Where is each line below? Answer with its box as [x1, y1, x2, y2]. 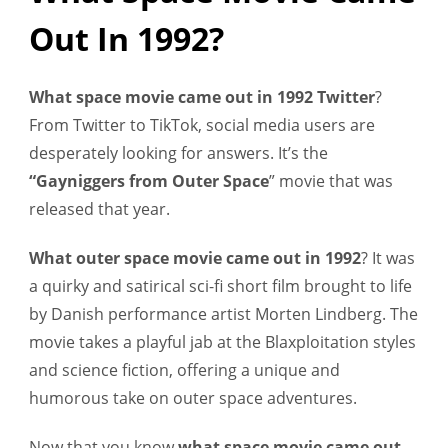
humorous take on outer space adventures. [29, 386, 357, 409]
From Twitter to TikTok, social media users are [29, 113, 375, 136]
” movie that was [269, 169, 393, 192]
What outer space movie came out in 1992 [29, 246, 361, 269]
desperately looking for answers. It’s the [29, 141, 328, 164]
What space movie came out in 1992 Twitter [29, 85, 375, 108]
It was [372, 246, 415, 269]
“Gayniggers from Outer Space [29, 169, 269, 192]
